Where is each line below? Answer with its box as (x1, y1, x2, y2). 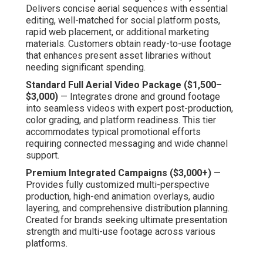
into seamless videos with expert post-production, (26, 103, 233, 114)
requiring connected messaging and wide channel (26, 138, 228, 150)
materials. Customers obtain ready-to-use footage (26, 38, 231, 50)
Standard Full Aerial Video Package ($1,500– (26, 79, 222, 91)
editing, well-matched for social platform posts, (26, 15, 220, 26)
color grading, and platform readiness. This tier (26, 114, 216, 126)
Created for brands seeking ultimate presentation (26, 214, 227, 226)
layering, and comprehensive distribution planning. (26, 203, 230, 214)
